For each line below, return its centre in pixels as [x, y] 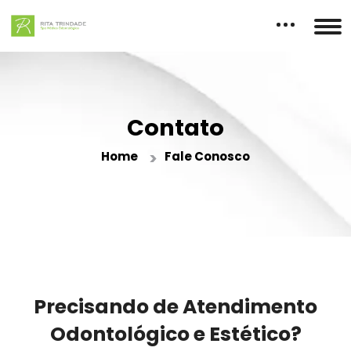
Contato [175, 128]
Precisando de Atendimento [175, 307]
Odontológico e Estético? [175, 335]
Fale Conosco [207, 157]
